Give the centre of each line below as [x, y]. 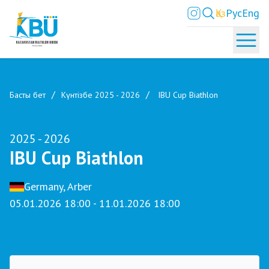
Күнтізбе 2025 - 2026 [101, 95]
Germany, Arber [58, 186]
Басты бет [28, 95]
